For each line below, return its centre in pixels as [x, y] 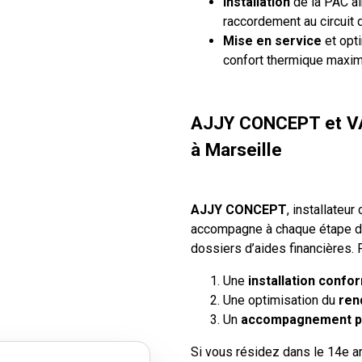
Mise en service [272, 40]
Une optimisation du [281, 301]
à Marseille [236, 149]
